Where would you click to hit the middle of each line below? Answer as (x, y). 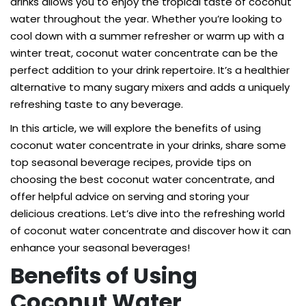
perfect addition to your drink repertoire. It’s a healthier (150, 70)
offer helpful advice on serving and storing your (130, 196)
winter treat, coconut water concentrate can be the (144, 53)
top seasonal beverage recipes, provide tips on (131, 162)
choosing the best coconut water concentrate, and (142, 179)
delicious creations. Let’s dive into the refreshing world (148, 213)
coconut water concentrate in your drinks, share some (148, 145)
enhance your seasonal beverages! (100, 248)
